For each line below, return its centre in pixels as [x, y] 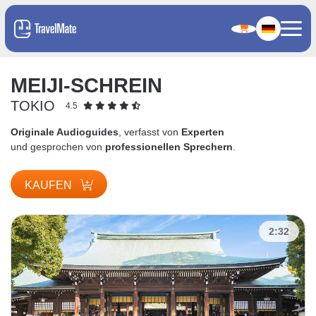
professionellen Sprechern [169, 146]
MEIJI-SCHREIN [86, 85]
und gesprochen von [58, 146]
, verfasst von [150, 132]
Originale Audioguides [65, 132]
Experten [203, 132]
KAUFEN [50, 185]
